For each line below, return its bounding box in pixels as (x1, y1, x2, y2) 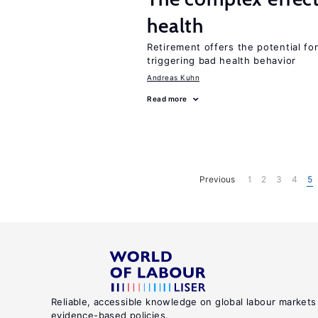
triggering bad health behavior (147, 55, 296, 66)
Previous (199, 173, 235, 185)
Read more (147, 94, 187, 103)
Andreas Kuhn (147, 73, 199, 82)
